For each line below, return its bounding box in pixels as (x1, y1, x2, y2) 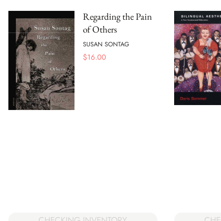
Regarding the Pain (83, 10, 152, 23)
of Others (83, 23, 117, 36)
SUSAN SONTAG (83, 39, 129, 49)
